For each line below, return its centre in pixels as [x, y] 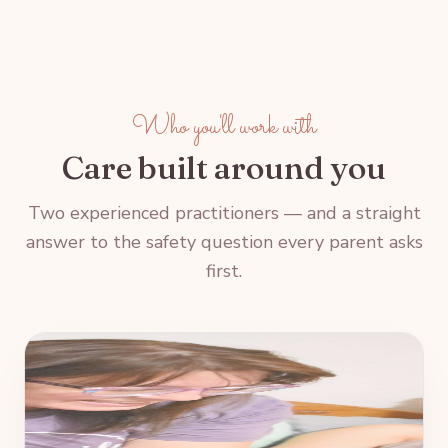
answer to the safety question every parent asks [224, 241]
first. [224, 270]
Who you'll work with [224, 127]
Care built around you [224, 167]
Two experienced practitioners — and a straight [224, 212]
